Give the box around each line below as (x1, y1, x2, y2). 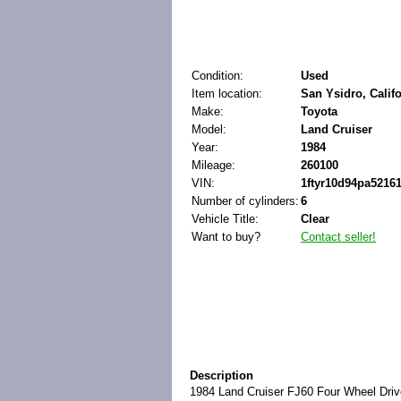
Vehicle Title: (192, 212, 259, 226)
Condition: (192, 69, 243, 82)
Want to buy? (192, 230, 260, 243)
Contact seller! (301, 230, 376, 243)
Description (190, 369, 253, 382)
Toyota (301, 105, 337, 118)
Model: (192, 123, 226, 136)
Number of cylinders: (192, 194, 299, 208)
